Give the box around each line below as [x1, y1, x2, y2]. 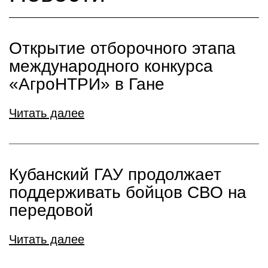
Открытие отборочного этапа [9, 39, 236, 57]
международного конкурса [9, 57, 213, 75]
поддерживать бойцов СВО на [9, 183, 246, 202]
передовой [9, 201, 93, 220]
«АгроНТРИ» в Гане [9, 75, 165, 93]
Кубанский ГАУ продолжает [9, 165, 221, 184]
